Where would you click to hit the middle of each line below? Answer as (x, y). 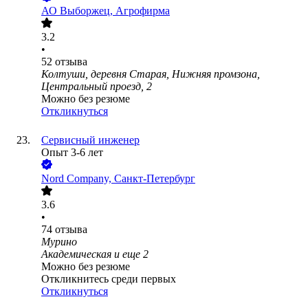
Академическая (76, 254)
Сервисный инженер (90, 140)
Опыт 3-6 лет (72, 153)
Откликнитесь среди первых (109, 279)
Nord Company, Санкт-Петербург (118, 179)
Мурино (59, 242)
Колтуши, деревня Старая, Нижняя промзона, (151, 74)
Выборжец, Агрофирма (115, 11)
